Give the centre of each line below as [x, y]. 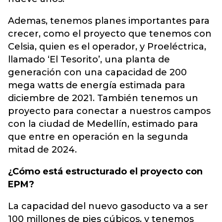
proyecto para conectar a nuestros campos [109, 111]
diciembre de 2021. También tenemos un [103, 98]
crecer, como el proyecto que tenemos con [110, 34]
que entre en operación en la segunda [98, 137]
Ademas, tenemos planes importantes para [109, 21]
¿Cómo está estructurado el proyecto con [105, 171]
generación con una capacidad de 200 [97, 72]
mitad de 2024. [42, 150]
